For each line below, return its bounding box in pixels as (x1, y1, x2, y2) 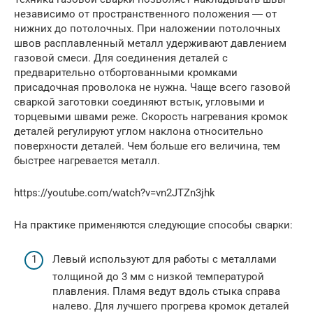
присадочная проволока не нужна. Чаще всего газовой (14, 81, 291, 94)
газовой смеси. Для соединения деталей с (14, 52, 228, 65)
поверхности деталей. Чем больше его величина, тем (14, 140, 280, 153)
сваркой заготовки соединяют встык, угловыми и (14, 96, 265, 109)
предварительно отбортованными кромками (14, 66, 238, 80)
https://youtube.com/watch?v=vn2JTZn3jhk (14, 187, 215, 200)
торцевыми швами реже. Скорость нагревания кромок (14, 110, 288, 124)
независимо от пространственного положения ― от (14, 8, 277, 21)
